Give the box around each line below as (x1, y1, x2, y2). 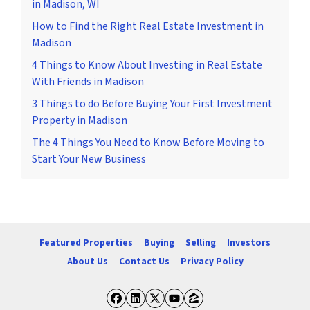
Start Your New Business (32, 151, 146, 167)
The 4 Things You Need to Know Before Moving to (32, 134, 264, 150)
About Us (66, 254, 108, 268)
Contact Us (118, 254, 170, 268)
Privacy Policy (180, 254, 244, 268)
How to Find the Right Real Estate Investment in (32, 18, 264, 34)
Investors (227, 236, 271, 250)
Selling (185, 236, 216, 250)
